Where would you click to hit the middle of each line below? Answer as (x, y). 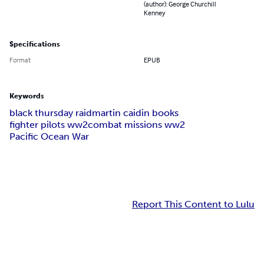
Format (20, 60)
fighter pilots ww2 (49, 125)
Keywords (27, 96)
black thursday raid (51, 113)
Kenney (154, 13)
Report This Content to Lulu (193, 204)
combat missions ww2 (136, 125)
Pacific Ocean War (49, 137)
